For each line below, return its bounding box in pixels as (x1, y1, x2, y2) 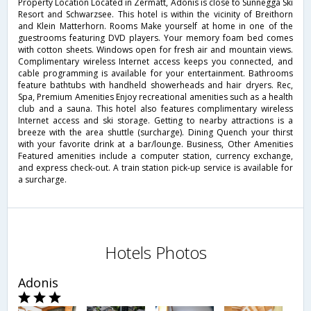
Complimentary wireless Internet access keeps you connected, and (18, 56, 293, 68)
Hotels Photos (104, 241, 207, 264)
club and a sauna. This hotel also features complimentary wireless (18, 103, 293, 115)
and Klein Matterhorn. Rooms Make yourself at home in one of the (18, 20, 293, 33)
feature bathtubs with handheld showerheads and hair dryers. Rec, (18, 79, 293, 92)
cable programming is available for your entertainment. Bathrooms (18, 67, 293, 80)
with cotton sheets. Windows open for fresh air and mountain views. (18, 44, 293, 56)
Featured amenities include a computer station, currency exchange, (18, 150, 293, 162)
